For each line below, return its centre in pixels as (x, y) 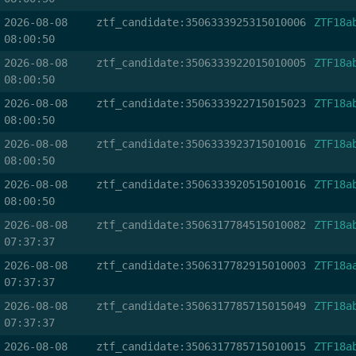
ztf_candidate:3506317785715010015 (201, 346)
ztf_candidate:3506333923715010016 (201, 144)
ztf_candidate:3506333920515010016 (201, 184)
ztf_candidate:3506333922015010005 (201, 63)
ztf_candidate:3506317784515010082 (201, 225)
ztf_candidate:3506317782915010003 (201, 265)
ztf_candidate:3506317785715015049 (201, 306)
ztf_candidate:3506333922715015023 (201, 103)
